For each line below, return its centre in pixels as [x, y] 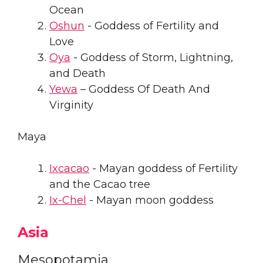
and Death [77, 73]
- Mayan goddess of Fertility [163, 168]
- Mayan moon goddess [150, 200]
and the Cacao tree [100, 184]
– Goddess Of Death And [144, 89]
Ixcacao [69, 168]
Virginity [71, 105]
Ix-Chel [68, 200]
